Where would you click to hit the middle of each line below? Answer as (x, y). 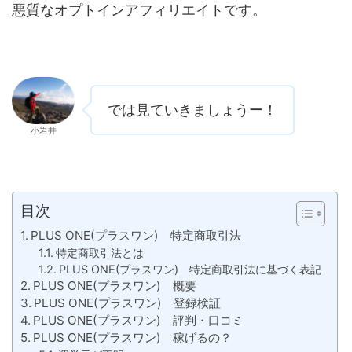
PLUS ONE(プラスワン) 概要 (115, 286)
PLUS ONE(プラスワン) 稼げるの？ (133, 338)
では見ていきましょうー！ (192, 110)
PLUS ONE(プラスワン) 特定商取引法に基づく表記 (190, 269)
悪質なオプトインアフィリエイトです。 (139, 10)
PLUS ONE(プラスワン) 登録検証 (128, 303)
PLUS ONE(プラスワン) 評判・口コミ (139, 321)
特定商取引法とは (99, 253)
